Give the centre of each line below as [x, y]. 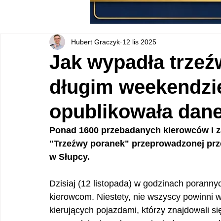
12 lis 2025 [139, 42]
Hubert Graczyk [95, 42]
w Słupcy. [70, 157]
